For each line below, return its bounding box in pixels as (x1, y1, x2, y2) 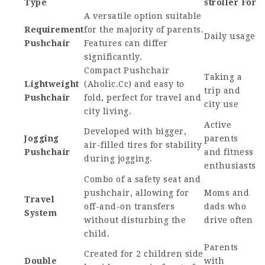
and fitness (204, 147, 254, 157)
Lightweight (24, 79, 79, 89)
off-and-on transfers (84, 202, 174, 211)
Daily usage (204, 31, 256, 41)
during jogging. (84, 154, 153, 163)
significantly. (84, 52, 142, 62)
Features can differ (84, 38, 168, 48)
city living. (84, 106, 131, 116)
